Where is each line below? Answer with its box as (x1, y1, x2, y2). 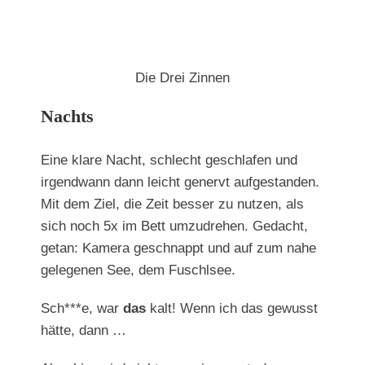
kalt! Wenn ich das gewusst (146, 301, 318, 316)
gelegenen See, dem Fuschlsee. (41, 262, 235, 278)
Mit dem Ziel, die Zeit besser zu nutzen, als (41, 196, 304, 212)
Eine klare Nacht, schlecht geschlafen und (41, 152, 297, 168)
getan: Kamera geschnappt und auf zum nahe (41, 240, 316, 256)
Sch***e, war (41, 301, 123, 316)
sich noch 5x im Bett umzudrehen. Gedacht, (41, 218, 308, 234)
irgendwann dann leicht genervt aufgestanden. (41, 174, 319, 190)
